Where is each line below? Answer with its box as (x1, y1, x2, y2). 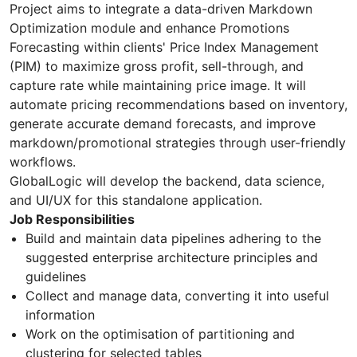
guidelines (25, 269, 86, 285)
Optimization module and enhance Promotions (10, 20, 289, 37)
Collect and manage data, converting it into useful (25, 288, 329, 304)
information (25, 307, 95, 324)
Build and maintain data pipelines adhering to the (25, 230, 321, 247)
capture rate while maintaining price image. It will (10, 77, 306, 94)
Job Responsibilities (10, 211, 135, 228)
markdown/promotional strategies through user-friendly (10, 135, 346, 151)
